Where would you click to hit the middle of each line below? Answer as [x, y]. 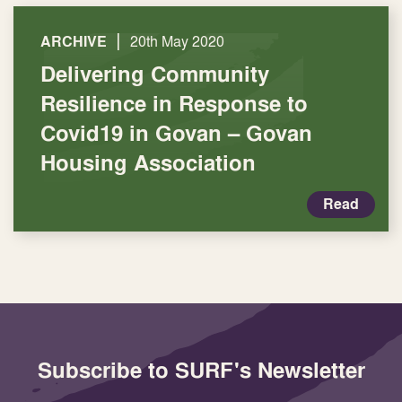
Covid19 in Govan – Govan [176, 133]
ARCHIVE [74, 42]
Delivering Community [155, 74]
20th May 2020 [177, 41]
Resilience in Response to [174, 103]
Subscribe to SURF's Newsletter [201, 370]
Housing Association [148, 162]
